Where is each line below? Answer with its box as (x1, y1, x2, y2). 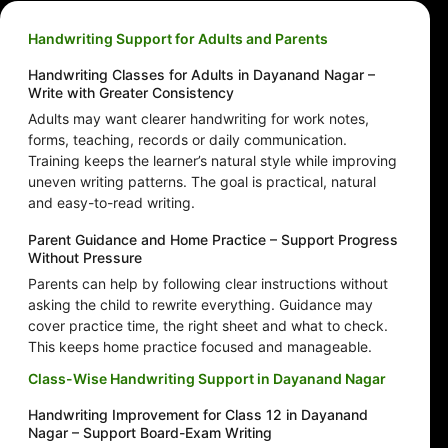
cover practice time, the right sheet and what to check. (28, 317, 388, 335)
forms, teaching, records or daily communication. (28, 131, 347, 149)
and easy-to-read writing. (28, 194, 195, 212)
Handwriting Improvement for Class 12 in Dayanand (28, 406, 368, 424)
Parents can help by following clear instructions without (28, 275, 388, 293)
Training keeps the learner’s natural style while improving (28, 152, 397, 170)
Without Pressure (28, 249, 142, 267)
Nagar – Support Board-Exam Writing (28, 424, 272, 442)
